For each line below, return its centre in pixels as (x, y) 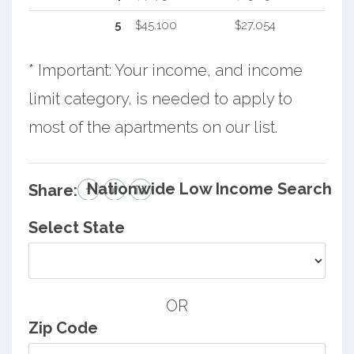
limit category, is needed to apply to (160, 98)
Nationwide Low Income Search (210, 188)
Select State (76, 227)
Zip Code (63, 328)
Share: (53, 190)
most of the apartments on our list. (153, 127)
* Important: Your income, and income (165, 70)
